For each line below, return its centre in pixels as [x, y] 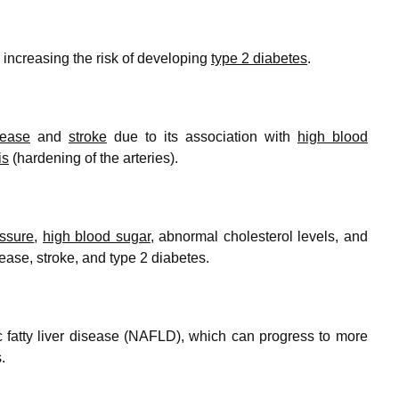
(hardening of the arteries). [94, 158]
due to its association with [202, 136]
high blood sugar [96, 236]
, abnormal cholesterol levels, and [259, 236]
